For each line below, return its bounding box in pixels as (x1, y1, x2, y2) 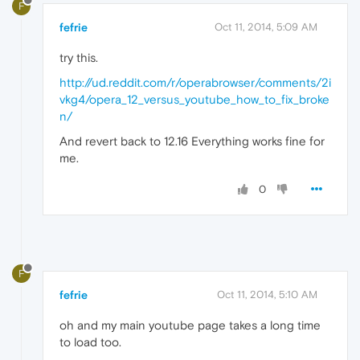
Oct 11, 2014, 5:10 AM (217, 288, 317, 301)
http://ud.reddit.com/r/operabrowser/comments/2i (59, 76, 331, 90)
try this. (59, 51, 98, 65)
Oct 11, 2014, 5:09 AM (215, 21, 317, 34)
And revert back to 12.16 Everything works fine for (59, 134, 325, 149)
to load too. (59, 334, 121, 349)
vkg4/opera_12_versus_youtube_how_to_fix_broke (59, 92, 329, 107)
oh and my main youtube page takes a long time (59, 317, 321, 332)
